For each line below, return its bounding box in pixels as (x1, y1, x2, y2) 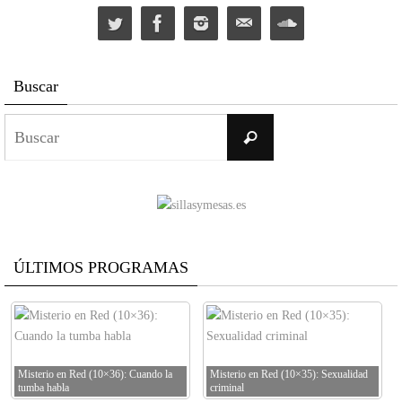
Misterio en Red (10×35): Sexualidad (210, 368, 368, 381)
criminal (210, 381, 244, 395)
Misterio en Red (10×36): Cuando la (18, 368, 172, 381)
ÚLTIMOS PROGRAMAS (13, 258, 188, 277)
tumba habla (18, 381, 69, 395)
